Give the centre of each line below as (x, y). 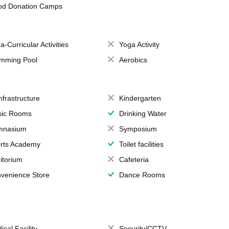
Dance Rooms (142, 175)
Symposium (138, 129)
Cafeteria (134, 159)
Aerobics (133, 60)
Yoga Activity (139, 44)
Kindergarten (140, 98)
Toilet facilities (141, 144)
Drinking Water (143, 113)
